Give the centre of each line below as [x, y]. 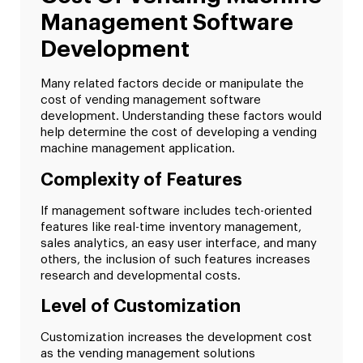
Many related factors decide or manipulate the [172, 84]
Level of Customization [141, 307]
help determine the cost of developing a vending [179, 133]
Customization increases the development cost [176, 338]
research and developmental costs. [141, 275]
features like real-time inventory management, [171, 227]
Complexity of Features [141, 179]
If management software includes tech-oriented [176, 211]
